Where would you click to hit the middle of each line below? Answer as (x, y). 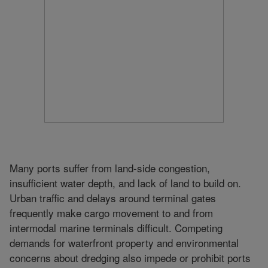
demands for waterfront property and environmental (124, 242)
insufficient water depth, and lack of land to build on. (125, 182)
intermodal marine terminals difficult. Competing (116, 227)
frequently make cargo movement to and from (111, 212)
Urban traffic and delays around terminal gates (113, 197)
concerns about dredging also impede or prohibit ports (130, 257)
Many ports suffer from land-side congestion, (110, 167)
